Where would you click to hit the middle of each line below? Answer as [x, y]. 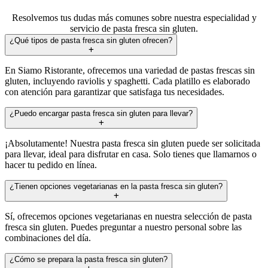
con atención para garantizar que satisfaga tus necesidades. [115, 92]
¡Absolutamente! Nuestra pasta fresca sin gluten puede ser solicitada [133, 143]
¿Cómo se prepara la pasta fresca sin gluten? [89, 259]
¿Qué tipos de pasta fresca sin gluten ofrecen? [91, 40]
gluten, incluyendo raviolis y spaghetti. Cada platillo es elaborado [127, 81]
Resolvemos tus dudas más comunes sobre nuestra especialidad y [134, 17]
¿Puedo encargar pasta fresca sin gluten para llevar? [101, 113]
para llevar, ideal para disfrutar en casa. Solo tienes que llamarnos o [131, 154]
